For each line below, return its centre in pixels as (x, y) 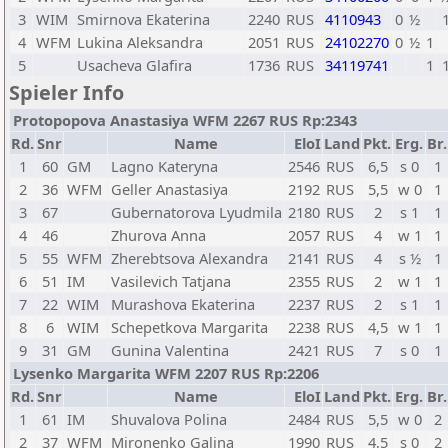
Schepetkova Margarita (189, 327)
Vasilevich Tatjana (171, 281)
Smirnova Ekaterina (143, 19)
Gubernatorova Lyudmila (196, 212)
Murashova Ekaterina (183, 304)
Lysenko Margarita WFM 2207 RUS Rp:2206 (166, 373)
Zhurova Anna (158, 235)
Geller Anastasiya (169, 189)
